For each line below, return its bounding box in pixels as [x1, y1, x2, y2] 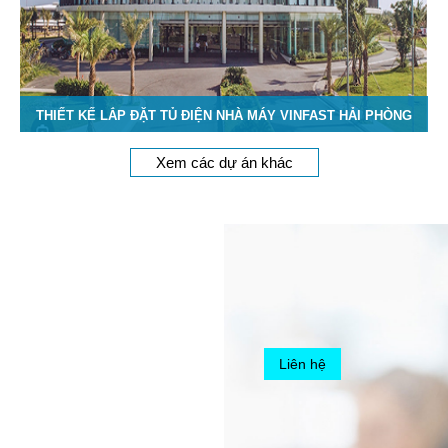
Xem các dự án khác [155, 153, 293, 171]
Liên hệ [279, 355, 327, 372]
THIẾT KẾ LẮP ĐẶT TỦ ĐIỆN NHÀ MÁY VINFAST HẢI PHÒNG [35, 107, 412, 123]
